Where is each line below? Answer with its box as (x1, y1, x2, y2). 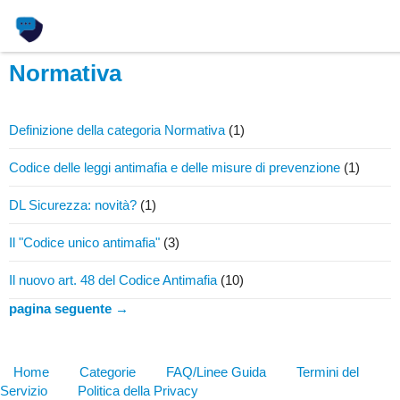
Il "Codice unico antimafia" (9, 235, 160, 251)
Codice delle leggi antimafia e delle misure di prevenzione (9, 160, 340, 176)
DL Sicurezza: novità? (9, 197, 137, 213)
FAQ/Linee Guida (166, 364, 266, 380)
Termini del (296, 364, 359, 380)
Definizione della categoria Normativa (9, 122, 225, 138)
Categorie (79, 364, 136, 380)
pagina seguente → (9, 301, 129, 317)
